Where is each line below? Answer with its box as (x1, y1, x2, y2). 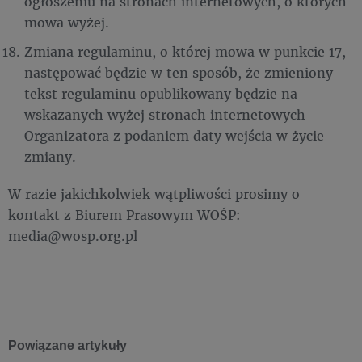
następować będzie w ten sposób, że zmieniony (24, 64, 333, 81)
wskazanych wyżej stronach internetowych (24, 106, 305, 123)
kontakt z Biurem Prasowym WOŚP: (8, 206, 241, 223)
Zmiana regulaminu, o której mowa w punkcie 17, (24, 43, 346, 60)
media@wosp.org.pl (8, 227, 145, 244)
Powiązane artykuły (8, 339, 127, 352)
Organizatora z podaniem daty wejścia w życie (24, 127, 324, 144)
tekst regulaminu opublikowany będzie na (24, 85, 297, 102)
